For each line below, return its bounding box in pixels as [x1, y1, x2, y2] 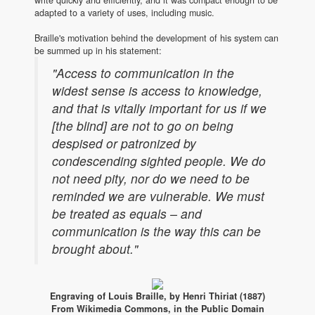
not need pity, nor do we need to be [52, 169, 250, 187]
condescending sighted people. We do [52, 151, 266, 169]
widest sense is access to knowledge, [52, 81, 262, 99]
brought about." [52, 239, 138, 257]
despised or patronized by [52, 134, 196, 152]
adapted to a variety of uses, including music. [34, 6, 214, 19]
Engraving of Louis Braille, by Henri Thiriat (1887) [50, 289, 265, 302]
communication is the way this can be [52, 221, 261, 240]
